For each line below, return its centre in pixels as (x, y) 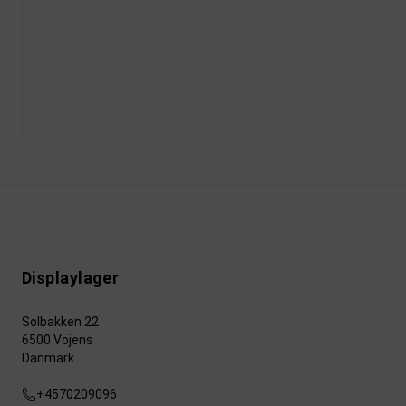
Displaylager (71, 278)
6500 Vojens (58, 340)
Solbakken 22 (60, 322)
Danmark (48, 358)
